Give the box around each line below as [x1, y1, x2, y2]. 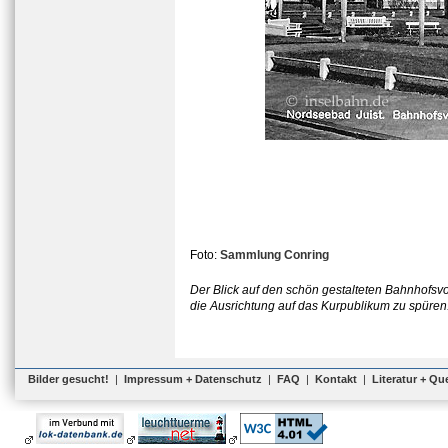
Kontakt [315, 373, 357, 385]
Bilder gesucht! [28, 373, 109, 385]
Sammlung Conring [220, 248, 329, 262]
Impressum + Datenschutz [124, 373, 262, 385]
